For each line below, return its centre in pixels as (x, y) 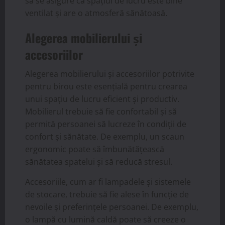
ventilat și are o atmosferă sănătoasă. (96, 13)
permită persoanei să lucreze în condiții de (106, 124)
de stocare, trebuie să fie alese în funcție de (107, 194)
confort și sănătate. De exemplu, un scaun (105, 136)
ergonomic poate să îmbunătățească (95, 149)
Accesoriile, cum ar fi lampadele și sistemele (108, 182)
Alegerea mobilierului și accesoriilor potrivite (110, 74)
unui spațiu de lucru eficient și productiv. (102, 99)
